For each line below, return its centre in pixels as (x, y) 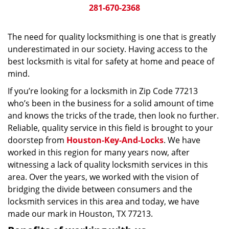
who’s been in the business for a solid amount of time (111, 103)
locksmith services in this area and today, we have (104, 201)
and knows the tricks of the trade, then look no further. (113, 116)
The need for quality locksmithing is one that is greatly (112, 37)
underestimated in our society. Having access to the (108, 49)
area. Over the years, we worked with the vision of (103, 177)
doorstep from (37, 140)
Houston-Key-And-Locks (115, 140)
